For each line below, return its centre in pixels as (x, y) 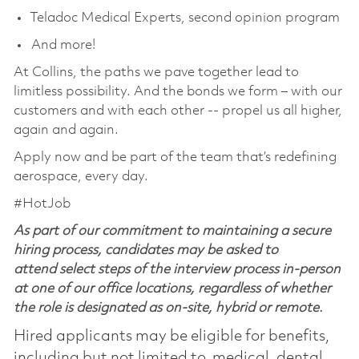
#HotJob (42, 204)
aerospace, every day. (81, 176)
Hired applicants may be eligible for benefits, (171, 336)
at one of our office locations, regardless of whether (172, 288)
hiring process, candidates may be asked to (145, 250)
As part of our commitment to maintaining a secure (172, 231)
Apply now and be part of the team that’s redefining (175, 157)
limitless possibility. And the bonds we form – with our (177, 91)
